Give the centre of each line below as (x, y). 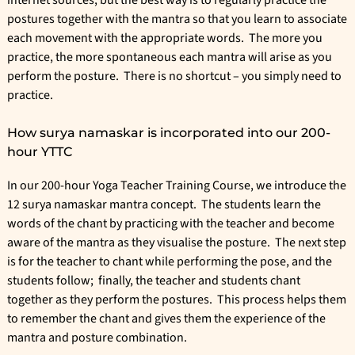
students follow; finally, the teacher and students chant (154, 281)
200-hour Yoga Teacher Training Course (146, 186)
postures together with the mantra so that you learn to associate (177, 19)
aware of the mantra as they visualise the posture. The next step (177, 243)
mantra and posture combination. (98, 338)
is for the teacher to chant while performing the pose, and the (170, 262)
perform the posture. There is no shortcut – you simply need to (174, 76)
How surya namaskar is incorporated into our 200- (169, 133)
